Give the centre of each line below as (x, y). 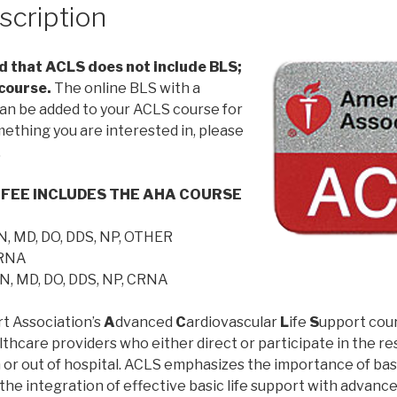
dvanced (145, 322)
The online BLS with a (127, 88)
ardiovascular (232, 322)
